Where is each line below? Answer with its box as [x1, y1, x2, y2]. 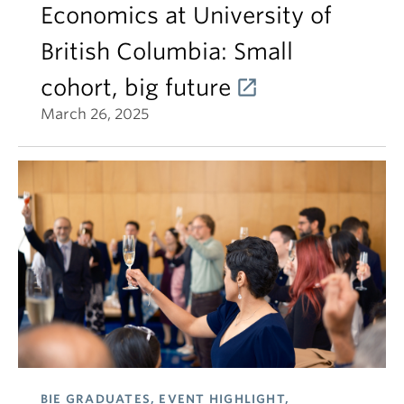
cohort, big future [41, 74, 231, 101]
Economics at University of [41, 2, 332, 29]
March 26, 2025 [41, 106, 149, 123]
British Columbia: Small [41, 38, 293, 65]
